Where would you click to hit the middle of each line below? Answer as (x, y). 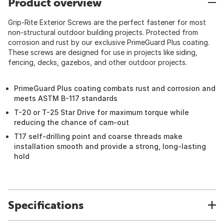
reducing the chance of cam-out (71, 122)
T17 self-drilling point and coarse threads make (98, 136)
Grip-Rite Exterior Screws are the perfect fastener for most (107, 22)
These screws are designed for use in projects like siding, (103, 52)
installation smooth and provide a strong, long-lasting (110, 146)
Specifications (46, 205)
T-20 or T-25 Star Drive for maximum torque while (101, 112)
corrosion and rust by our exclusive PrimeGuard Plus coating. (109, 42)
